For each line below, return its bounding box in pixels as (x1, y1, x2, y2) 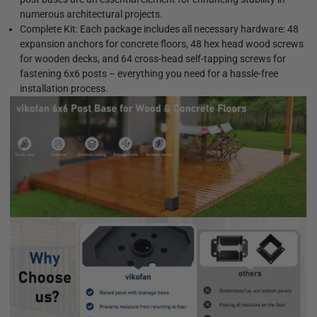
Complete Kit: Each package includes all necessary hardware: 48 (20, 23, 299, 35)
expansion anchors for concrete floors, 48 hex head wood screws (20, 38, 304, 50)
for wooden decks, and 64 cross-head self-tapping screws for (20, 53, 286, 65)
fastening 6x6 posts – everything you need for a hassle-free (20, 68, 278, 80)
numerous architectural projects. (20, 8, 163, 21)
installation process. (20, 83, 108, 95)
